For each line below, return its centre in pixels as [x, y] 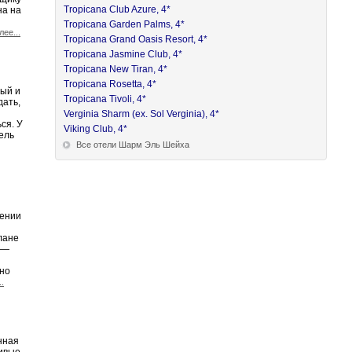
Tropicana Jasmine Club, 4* [123, 54]
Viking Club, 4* [96, 129]
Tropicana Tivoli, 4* [105, 99]
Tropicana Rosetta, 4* [110, 84]
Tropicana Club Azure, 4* [117, 9]
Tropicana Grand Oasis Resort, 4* [136, 39]
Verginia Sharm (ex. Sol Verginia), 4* [142, 114]
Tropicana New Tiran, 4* [116, 69]
